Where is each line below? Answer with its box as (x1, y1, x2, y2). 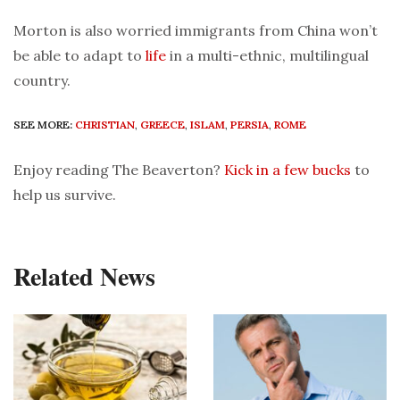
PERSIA (230, 118, 269, 132)
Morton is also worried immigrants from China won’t (13, 21, 378, 40)
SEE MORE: (13, 118, 72, 132)
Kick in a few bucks (224, 161, 351, 179)
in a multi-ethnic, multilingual (166, 46, 369, 65)
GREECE (140, 118, 185, 132)
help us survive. (13, 186, 116, 204)
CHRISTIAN (75, 118, 135, 132)
